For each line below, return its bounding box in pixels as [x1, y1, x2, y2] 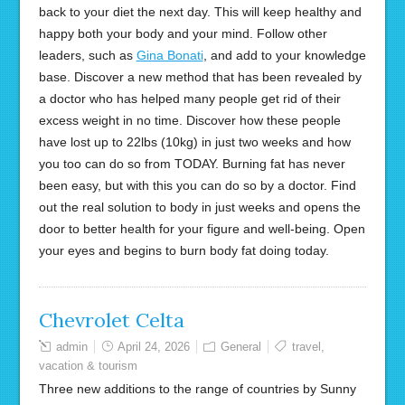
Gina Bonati [136, 48, 203, 62]
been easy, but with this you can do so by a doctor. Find [38, 178, 356, 193]
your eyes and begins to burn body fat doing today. [38, 243, 329, 258]
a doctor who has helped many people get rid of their [38, 91, 341, 106]
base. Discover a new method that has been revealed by [38, 70, 362, 84]
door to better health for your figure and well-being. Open [38, 221, 365, 236]
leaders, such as [38, 48, 137, 62]
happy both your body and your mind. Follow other [38, 26, 327, 41]
